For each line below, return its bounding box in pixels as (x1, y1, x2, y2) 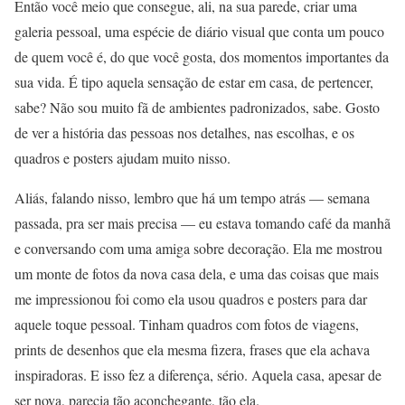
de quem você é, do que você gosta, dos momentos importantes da (14, 47, 389, 67)
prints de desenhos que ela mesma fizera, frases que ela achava (14, 340, 370, 360)
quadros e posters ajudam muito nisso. (14, 148, 231, 168)
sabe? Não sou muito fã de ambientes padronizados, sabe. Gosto (14, 98, 380, 118)
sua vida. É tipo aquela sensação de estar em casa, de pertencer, (14, 72, 373, 92)
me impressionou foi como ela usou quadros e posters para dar (14, 289, 367, 309)
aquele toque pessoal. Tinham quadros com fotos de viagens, (14, 315, 359, 334)
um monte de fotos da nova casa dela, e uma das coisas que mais (14, 264, 379, 284)
